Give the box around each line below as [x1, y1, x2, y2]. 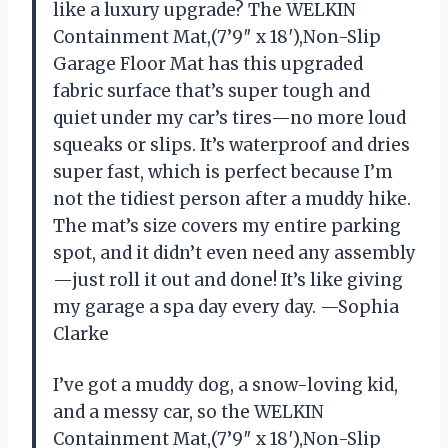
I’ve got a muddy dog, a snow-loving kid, [53, 373, 398, 396]
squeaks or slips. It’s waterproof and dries [53, 133, 410, 156]
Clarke [53, 322, 109, 345]
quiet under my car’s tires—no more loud [53, 106, 406, 129]
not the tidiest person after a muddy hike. [53, 187, 411, 210]
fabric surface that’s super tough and [53, 79, 370, 102]
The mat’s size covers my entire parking [53, 214, 401, 237]
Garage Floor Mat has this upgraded [53, 52, 363, 75]
